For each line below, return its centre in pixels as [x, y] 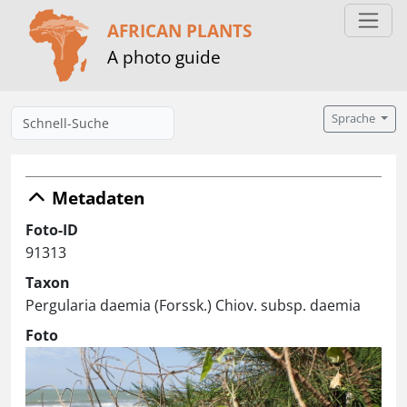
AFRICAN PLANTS [179, 30]
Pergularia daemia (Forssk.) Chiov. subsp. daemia [193, 305]
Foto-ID [52, 230]
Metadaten [96, 198]
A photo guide [164, 56]
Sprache [355, 119]
